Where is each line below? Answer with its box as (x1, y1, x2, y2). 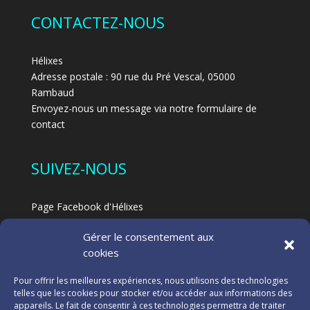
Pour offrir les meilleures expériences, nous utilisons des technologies (14, 275, 288, 286)
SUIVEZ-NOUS (30, 158, 127, 179)
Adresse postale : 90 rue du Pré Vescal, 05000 (30, 69, 235, 83)
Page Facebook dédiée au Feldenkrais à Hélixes (30, 216, 244, 230)
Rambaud (30, 85, 74, 99)
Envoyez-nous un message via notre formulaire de (30, 101, 257, 115)
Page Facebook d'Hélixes (30, 200, 143, 214)
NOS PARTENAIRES (30, 272, 162, 293)
